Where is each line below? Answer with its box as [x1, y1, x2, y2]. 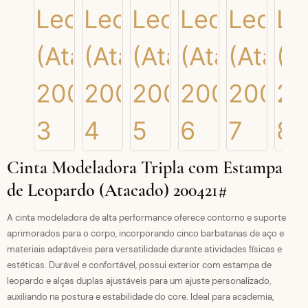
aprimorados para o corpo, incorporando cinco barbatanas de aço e [7, 228, 284, 239]
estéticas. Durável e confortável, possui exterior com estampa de [7, 259, 272, 271]
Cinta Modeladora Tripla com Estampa [7, 157, 283, 178]
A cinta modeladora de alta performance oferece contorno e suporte [7, 212, 286, 223]
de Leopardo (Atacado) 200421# [7, 179, 228, 201]
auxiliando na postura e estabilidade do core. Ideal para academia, [7, 291, 274, 302]
